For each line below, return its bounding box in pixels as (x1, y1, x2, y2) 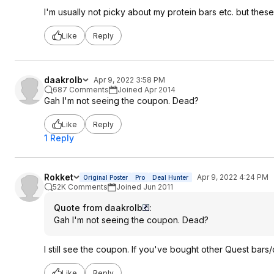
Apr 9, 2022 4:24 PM (197, 172, 268, 182)
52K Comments (53, 182, 108, 191)
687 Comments (53, 85, 109, 94)
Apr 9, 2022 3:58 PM (94, 75, 165, 84)
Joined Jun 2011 (116, 182, 173, 191)
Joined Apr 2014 (117, 85, 176, 94)
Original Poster (83, 174, 128, 181)
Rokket (44, 172, 73, 182)
